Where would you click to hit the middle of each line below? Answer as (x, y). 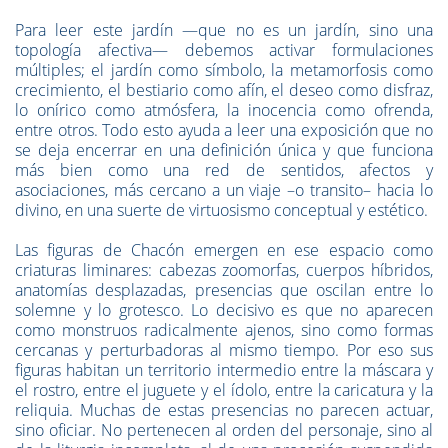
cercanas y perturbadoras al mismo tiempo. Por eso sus (224, 350)
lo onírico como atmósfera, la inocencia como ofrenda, (224, 110)
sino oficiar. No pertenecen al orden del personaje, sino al (224, 430)
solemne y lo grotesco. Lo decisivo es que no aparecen (224, 310)
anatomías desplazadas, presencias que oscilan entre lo (224, 290)
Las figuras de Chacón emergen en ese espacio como (224, 250)
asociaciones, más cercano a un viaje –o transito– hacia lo (224, 190)
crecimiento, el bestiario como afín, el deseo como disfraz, (224, 90)
